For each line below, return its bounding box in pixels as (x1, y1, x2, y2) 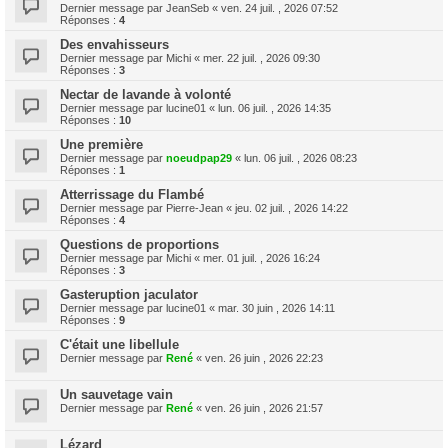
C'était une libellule (60, 337, 179, 352)
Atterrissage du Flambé (60, 187, 204, 202)
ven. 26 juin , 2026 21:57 (205, 402, 323, 414)
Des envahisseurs (60, 37, 169, 52)
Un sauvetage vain (60, 387, 173, 402)
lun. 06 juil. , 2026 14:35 (218, 102, 331, 114)
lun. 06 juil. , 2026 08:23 (244, 152, 357, 164)
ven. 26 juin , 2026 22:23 (205, 352, 323, 364)
